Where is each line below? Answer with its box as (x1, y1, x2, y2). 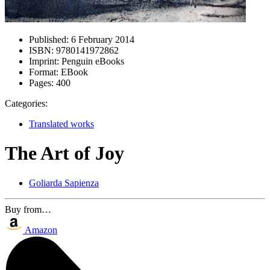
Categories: (5, 98, 48, 108)
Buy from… (5, 204, 51, 215)
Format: (29, 67, 58, 77)
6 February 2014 (69, 34, 134, 45)
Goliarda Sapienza (29, 177, 99, 188)
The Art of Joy (5, 142, 124, 165)
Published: (29, 34, 69, 45)
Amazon (25, 224, 57, 235)
